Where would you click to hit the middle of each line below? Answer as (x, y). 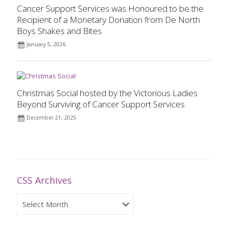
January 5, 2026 (46, 44)
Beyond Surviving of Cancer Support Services (101, 104)
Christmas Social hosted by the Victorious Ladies (107, 93)
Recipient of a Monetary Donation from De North (108, 19)
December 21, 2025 (51, 118)
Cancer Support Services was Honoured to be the (110, 8)
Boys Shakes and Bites (59, 31)
